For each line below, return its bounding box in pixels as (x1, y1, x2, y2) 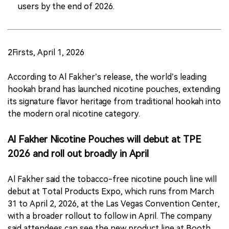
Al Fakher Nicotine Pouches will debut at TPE (8, 134, 201, 146)
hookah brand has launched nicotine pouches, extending (8, 84, 220, 95)
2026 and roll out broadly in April (8, 148, 149, 160)
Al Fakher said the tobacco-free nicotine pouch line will (8, 174, 217, 185)
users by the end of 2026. (18, 2, 114, 12)
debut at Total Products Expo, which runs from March (8, 187, 214, 197)
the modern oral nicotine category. (8, 109, 140, 119)
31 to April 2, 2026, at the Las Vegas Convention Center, (8, 199, 220, 209)
